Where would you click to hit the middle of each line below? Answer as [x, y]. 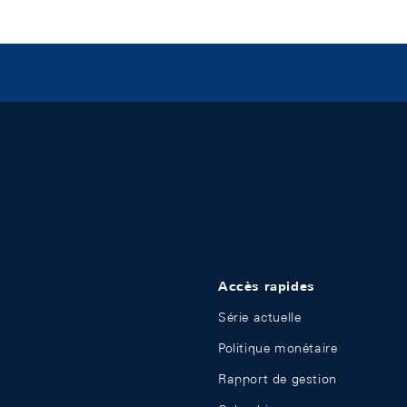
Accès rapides [267, 286]
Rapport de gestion [278, 379]
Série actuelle [260, 317]
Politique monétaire [278, 348]
